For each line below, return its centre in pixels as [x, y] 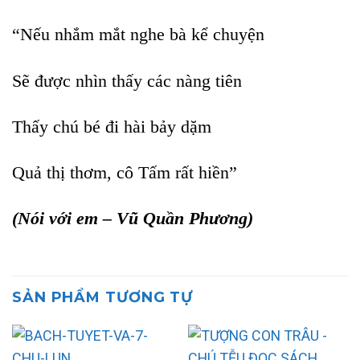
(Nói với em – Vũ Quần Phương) [133, 219]
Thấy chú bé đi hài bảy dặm [112, 127]
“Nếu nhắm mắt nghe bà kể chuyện [138, 35]
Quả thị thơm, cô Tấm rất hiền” [125, 173]
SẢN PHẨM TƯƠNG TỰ [103, 297]
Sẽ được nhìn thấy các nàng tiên [127, 81]
